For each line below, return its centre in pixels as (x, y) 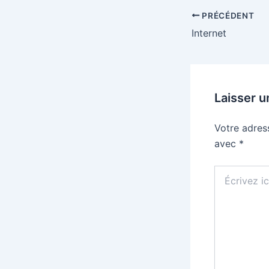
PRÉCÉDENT (227, 15)
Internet (209, 33)
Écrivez (228, 171)
